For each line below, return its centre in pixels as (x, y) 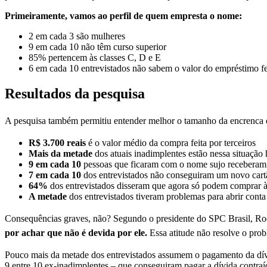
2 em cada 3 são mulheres (77, 36)
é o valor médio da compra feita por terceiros (171, 143)
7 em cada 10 (55, 175)
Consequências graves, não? (59, 219)
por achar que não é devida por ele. (76, 233)
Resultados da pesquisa (75, 94)
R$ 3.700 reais (57, 143)
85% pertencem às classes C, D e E (95, 58)
